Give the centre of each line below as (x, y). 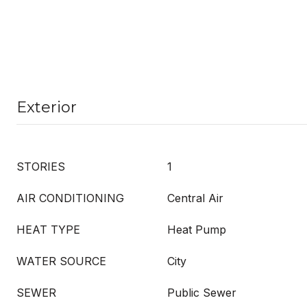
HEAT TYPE (48, 230)
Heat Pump (197, 230)
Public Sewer (202, 293)
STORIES (41, 167)
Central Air (195, 198)
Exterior (47, 107)
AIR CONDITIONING (70, 198)
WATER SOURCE (61, 261)
